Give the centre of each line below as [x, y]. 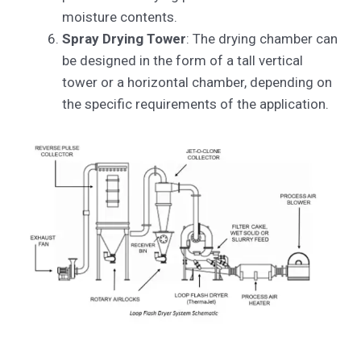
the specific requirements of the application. [196, 104]
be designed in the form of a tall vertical [183, 61]
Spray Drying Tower [124, 39]
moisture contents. [120, 17]
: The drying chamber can [262, 39]
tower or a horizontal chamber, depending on [197, 83]
